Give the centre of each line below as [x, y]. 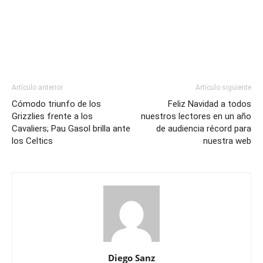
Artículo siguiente [223, 87]
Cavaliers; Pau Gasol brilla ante [71, 128]
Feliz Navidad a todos [210, 104]
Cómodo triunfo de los [56, 104]
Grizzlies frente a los [52, 116]
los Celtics [32, 141]
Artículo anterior [37, 87]
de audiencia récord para [204, 128]
